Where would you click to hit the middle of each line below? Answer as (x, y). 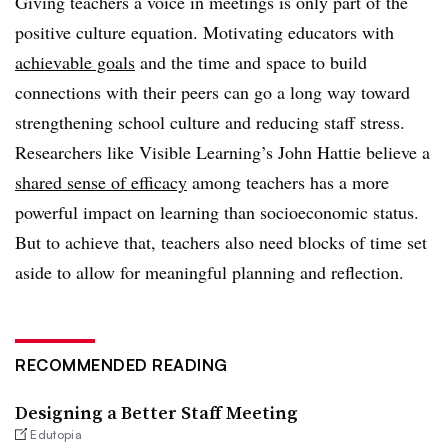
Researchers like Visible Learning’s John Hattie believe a (222, 152)
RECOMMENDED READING (121, 365)
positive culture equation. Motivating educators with (204, 32)
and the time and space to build (251, 62)
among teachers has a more (288, 182)
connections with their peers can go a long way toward (212, 92)
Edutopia (56, 434)
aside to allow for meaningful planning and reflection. (209, 272)
